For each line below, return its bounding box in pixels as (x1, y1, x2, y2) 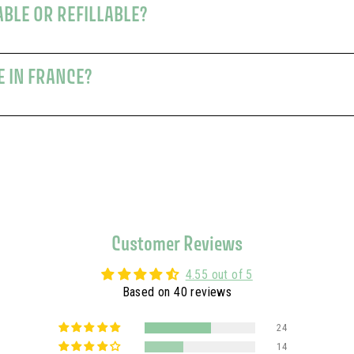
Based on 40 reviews (122, 284, 232, 299)
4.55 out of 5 (185, 267, 253, 282)
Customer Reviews (111, 231, 243, 255)
